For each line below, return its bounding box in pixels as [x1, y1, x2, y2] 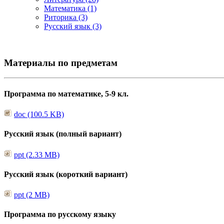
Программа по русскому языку [4, 210, 116, 219]
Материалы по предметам [4, 57, 117, 68]
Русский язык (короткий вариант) [4, 169, 127, 178]
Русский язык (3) [44, 22, 101, 30]
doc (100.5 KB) [14, 109, 64, 118]
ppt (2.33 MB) [14, 150, 59, 159]
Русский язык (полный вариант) [4, 129, 121, 138]
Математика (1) [44, 4, 96, 12]
